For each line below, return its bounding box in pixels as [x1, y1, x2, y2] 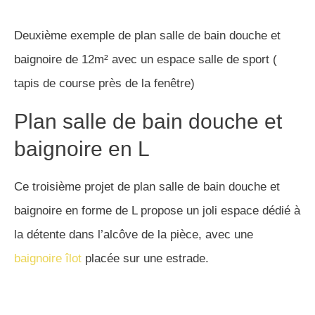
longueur [14, 175, 98, 199]
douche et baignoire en [14, 148, 231, 172]
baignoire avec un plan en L [14, 87, 158, 101]
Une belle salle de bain [14, 120, 231, 144]
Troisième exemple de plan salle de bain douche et [14, 63, 279, 77]
